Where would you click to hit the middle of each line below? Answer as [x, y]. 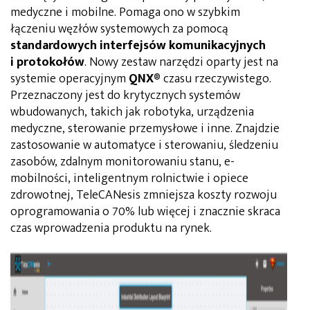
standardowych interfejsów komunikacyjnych [138, 45]
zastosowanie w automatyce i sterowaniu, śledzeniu [144, 145]
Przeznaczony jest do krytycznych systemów [125, 95]
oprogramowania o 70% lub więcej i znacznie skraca [145, 211]
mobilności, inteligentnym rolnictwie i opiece [129, 178]
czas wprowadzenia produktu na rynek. [111, 228]
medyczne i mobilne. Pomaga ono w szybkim [125, 12]
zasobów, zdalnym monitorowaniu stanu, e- [122, 162]
